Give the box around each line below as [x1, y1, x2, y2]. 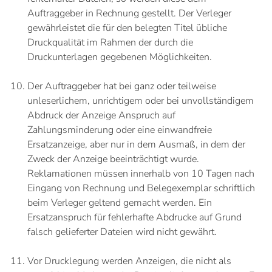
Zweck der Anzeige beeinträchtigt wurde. [27, 152, 199, 166]
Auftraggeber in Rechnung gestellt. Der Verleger [27, 7, 231, 20]
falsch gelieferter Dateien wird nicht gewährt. [27, 225, 217, 239]
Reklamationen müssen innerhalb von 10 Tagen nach [27, 167, 254, 180]
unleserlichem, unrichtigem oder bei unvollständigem [27, 94, 254, 107]
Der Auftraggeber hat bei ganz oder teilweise [27, 80, 216, 93]
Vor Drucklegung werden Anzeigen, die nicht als [27, 254, 231, 268]
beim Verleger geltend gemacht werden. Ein [27, 196, 212, 209]
